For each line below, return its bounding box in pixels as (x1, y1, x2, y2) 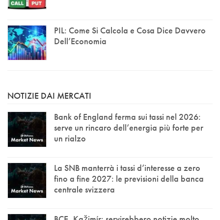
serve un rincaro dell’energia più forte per (54, 122, 203, 134)
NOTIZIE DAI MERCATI (7, 90, 91, 102)
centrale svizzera (54, 184, 115, 195)
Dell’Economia (54, 35, 107, 47)
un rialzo (54, 133, 86, 144)
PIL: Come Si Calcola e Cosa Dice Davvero (54, 24, 206, 36)
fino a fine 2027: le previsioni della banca (54, 173, 204, 185)
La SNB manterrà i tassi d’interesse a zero (54, 162, 200, 174)
